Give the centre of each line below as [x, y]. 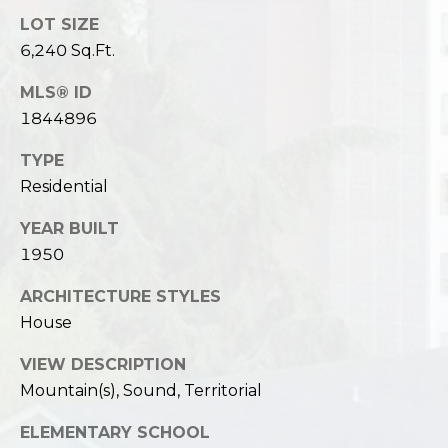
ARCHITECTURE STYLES [120, 296]
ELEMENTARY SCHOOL [115, 432]
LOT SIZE [59, 24]
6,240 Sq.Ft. [67, 50]
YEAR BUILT [69, 228]
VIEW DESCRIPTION [103, 364]
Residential [64, 186]
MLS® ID [56, 92]
